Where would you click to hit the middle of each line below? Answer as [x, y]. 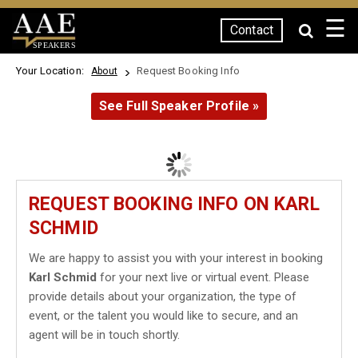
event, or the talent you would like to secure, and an [163, 316]
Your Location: [53, 71]
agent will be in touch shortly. [104, 335]
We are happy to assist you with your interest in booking [176, 258]
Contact [252, 30]
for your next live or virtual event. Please [203, 277]
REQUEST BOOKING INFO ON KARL [174, 204]
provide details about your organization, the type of [163, 296]
